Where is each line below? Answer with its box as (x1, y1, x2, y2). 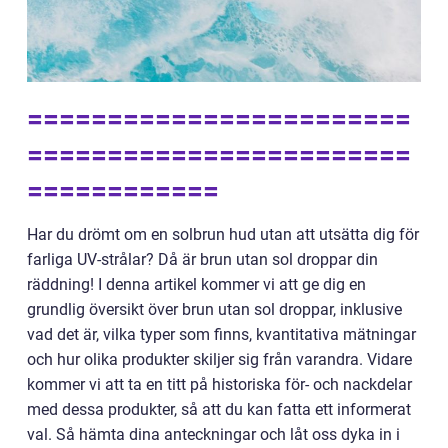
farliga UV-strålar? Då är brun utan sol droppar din (27, 250, 378, 269)
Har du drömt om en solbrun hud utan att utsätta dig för (27, 225, 419, 244)
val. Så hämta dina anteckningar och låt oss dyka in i (27, 425, 400, 444)
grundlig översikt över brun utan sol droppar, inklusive (27, 300, 402, 319)
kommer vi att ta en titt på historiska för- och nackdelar (27, 375, 412, 394)
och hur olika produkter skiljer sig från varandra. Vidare (27, 350, 412, 369)
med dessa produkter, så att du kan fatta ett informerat (27, 400, 411, 419)
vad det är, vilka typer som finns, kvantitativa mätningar (27, 325, 416, 344)
